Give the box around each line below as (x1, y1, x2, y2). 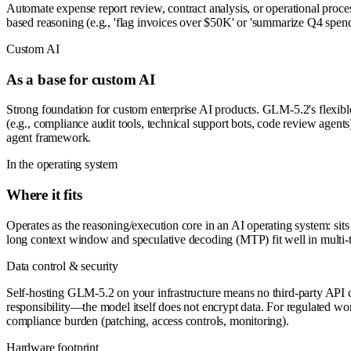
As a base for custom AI (6, 71, 155, 88)
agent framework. (6, 131, 92, 145)
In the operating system (6, 157, 118, 172)
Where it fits (6, 186, 82, 204)
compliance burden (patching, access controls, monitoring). (6, 313, 289, 327)
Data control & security (6, 259, 118, 273)
